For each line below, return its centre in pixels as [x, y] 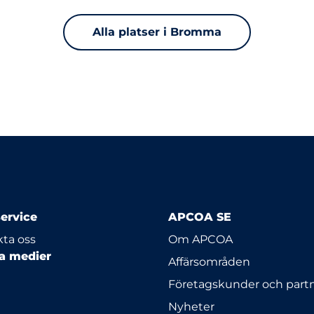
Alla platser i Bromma [157, 32]
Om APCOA [200, 239]
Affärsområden [209, 262]
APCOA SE [200, 217]
